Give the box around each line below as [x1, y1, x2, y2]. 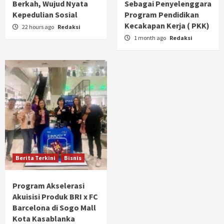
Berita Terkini [15, 153, 55, 161]
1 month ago [134, 33, 167, 41]
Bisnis [64, 153, 81, 161]
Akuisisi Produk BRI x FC [12, 191, 98, 201]
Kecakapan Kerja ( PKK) [124, 20, 209, 30]
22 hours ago [22, 22, 55, 30]
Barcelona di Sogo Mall [12, 202, 96, 212]
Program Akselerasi [12, 180, 84, 190]
